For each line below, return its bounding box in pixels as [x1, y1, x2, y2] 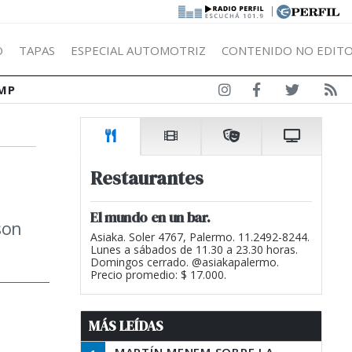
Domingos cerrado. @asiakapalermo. [90, 255, 279, 269]
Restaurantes [90, 165, 203, 191]
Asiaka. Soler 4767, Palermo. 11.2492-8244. [90, 229, 310, 244]
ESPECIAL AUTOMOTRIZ [71, 42, 206, 58]
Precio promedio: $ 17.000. [90, 267, 226, 282]
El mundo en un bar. [90, 207, 211, 227]
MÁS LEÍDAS [89, 317, 163, 335]
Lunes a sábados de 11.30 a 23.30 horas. [90, 242, 298, 257]
